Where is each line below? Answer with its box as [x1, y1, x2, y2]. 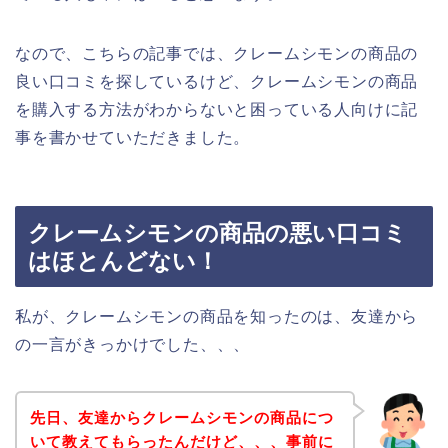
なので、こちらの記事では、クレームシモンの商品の [15, 44, 419, 62]
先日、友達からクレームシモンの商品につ [29, 408, 334, 426]
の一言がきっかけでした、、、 [15, 336, 251, 354]
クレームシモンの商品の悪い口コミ [28, 220, 407, 247]
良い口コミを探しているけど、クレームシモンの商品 [15, 72, 419, 90]
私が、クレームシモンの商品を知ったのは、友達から [15, 308, 419, 326]
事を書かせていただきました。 [15, 128, 251, 146]
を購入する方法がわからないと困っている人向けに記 [15, 100, 419, 118]
